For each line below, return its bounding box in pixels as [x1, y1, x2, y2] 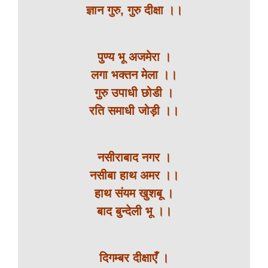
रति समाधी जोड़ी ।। [89, 104, 179, 117]
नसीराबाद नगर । [97, 151, 171, 164]
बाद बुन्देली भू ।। [96, 205, 172, 218]
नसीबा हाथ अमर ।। [89, 169, 179, 182]
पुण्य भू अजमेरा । [97, 50, 171, 63]
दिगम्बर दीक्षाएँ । [99, 251, 169, 264]
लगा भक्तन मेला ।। [91, 68, 177, 81]
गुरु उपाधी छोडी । [95, 86, 173, 99]
